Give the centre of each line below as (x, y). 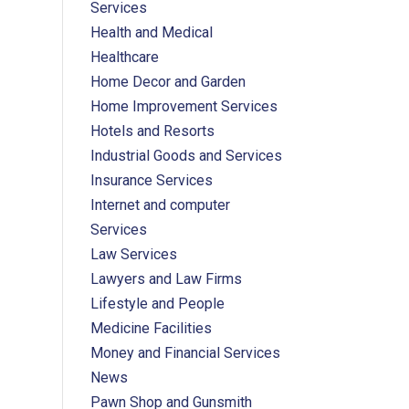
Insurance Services (151, 180)
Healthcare (124, 57)
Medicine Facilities (151, 328)
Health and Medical (151, 32)
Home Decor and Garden (168, 82)
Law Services (133, 254)
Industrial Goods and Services (186, 156)
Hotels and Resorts (152, 131)
